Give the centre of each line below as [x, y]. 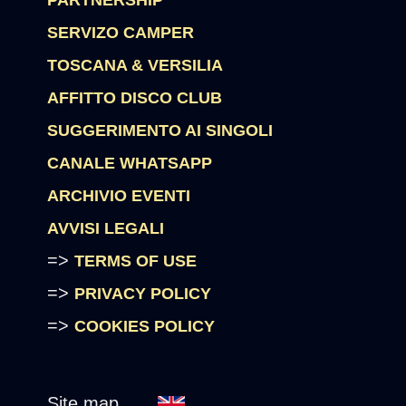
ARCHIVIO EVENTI [119, 196]
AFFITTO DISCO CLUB [135, 98]
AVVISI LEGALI [106, 228]
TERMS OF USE [136, 261]
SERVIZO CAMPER [121, 33]
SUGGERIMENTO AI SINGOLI [160, 130]
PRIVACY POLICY [143, 294]
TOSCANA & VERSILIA [135, 65]
